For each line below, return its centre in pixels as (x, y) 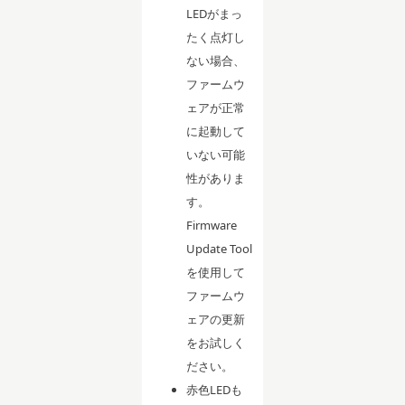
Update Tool (220, 248)
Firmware (212, 225)
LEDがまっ (215, 13)
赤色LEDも (215, 389)
